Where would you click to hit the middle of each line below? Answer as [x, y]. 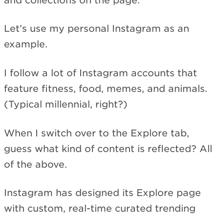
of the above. [35, 164]
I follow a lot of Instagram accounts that [100, 73]
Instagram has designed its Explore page [102, 193]
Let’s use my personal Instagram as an [97, 29]
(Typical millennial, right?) [66, 104]
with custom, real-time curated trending [100, 209]
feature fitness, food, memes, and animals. [106, 88]
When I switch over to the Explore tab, [97, 133]
